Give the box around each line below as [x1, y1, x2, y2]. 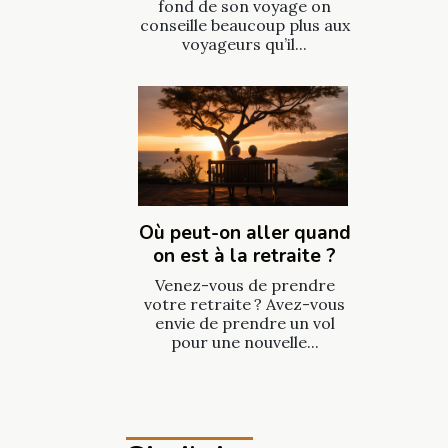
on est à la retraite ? [153, 242, 336, 269]
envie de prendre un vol [154, 312, 335, 333]
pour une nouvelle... [170, 331, 319, 352]
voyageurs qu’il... [182, 33, 307, 54]
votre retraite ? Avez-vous [144, 293, 345, 314]
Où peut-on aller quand [138, 219, 351, 246]
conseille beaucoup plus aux [139, 14, 350, 35]
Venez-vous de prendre [154, 274, 335, 295]
